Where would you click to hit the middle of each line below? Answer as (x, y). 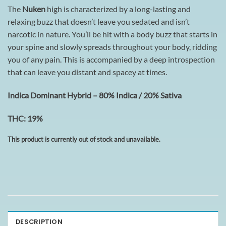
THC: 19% (25, 118)
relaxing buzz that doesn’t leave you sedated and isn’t (99, 22)
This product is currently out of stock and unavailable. (84, 139)
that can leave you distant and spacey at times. (87, 72)
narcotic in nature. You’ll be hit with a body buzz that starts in (112, 34)
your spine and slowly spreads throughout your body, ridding (112, 47)
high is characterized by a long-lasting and (118, 9)
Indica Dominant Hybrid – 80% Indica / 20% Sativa (95, 95)
